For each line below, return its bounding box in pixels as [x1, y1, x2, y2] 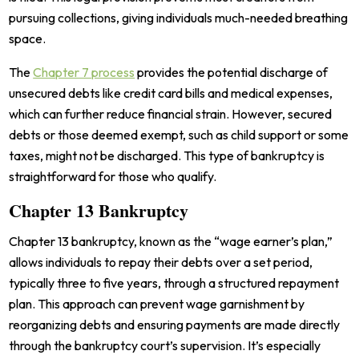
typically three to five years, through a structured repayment [9, 275, 340, 292]
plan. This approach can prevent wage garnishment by [9, 296, 305, 313]
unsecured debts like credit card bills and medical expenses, [9, 85, 333, 102]
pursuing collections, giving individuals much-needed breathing [9, 10, 349, 26]
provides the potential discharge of [135, 64, 329, 81]
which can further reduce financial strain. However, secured [9, 106, 333, 123]
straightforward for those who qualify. [9, 168, 217, 185]
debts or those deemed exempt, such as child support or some [9, 127, 349, 143]
